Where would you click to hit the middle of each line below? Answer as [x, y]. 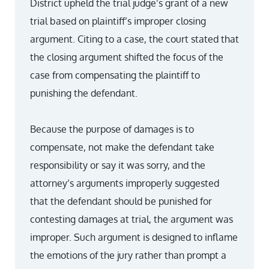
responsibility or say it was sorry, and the [118, 165]
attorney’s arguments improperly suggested [125, 183]
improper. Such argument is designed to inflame [134, 237]
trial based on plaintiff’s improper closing [118, 21]
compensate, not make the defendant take [122, 147]
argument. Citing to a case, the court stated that [134, 39]
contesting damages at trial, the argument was [131, 219]
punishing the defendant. [84, 93]
